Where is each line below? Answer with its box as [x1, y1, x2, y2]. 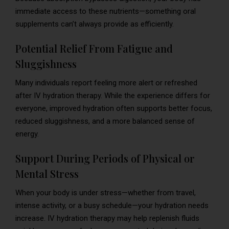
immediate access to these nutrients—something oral [15, 6, 196, 16]
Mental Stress [15, 166, 79, 180]
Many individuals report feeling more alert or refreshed [15, 78, 197, 87]
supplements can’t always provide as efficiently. [15, 19, 174, 29]
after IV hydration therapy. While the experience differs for [15, 90, 210, 100]
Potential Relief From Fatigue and [15, 41, 173, 55]
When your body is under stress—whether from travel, [15, 188, 196, 197]
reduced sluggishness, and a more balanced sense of [15, 116, 195, 126]
